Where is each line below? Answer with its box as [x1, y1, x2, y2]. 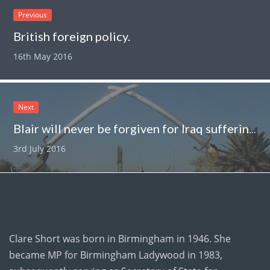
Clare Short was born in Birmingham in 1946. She [9, 231, 231, 245]
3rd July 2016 [13, 143, 66, 155]
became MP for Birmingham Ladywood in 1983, [9, 248, 222, 262]
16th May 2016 [13, 50, 73, 62]
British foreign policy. [13, 28, 131, 43]
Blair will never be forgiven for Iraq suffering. [249, 124, 257, 136]
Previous [18, 9, 48, 20]
